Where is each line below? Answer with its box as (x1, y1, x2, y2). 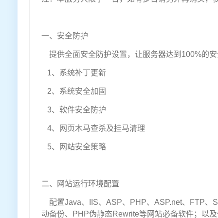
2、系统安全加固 (41, 87, 106, 96)
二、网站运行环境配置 (41, 180, 119, 188)
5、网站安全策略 (41, 143, 106, 151)
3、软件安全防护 (41, 106, 106, 114)
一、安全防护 (41, 32, 88, 40)
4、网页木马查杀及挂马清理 (41, 124, 145, 133)
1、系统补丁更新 (41, 69, 106, 77)
